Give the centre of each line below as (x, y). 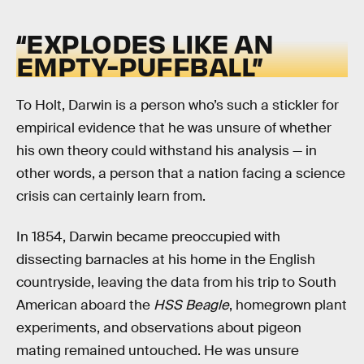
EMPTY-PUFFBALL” (140, 65)
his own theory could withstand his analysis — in (167, 151)
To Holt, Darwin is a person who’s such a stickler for (178, 106)
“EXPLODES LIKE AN (145, 42)
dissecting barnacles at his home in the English (166, 260)
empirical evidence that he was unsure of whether (174, 128)
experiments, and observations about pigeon (159, 328)
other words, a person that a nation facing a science (181, 174)
